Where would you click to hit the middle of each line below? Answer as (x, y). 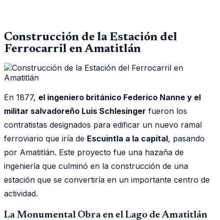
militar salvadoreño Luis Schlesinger (75, 111)
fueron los (166, 111)
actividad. (21, 193)
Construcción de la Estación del (91, 37)
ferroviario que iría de (45, 138)
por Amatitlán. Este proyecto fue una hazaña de (94, 152)
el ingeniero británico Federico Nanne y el (120, 97)
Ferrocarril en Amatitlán (72, 49)
